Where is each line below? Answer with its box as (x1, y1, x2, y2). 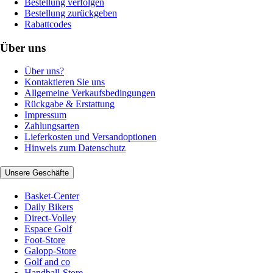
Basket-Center (24, 190, 79, 201)
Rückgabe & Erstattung (24, 99, 115, 110)
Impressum (24, 110, 66, 121)
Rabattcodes (24, 18, 71, 29)
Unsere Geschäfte (5, 168, 69, 177)
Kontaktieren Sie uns (24, 77, 105, 88)
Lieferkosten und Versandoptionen (24, 132, 157, 143)
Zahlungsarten (24, 121, 79, 132)
